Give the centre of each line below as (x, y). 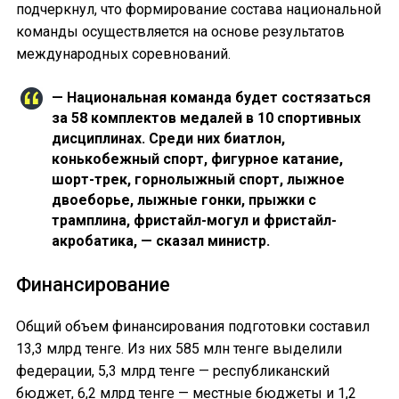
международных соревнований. (123, 54)
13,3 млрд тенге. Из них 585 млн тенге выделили (179, 348)
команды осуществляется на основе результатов (180, 32)
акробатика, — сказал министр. (161, 241)
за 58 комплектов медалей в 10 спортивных (206, 118)
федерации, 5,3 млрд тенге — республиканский (173, 370)
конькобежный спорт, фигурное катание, (197, 159)
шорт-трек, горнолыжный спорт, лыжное (198, 180)
